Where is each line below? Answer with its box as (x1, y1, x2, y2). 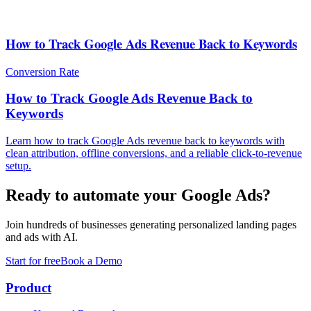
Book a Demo (60, 254, 122, 267)
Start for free (6, 254, 60, 267)
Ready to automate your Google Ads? (6, 186, 271, 205)
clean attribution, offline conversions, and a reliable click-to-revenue (6, 147, 302, 160)
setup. (6, 160, 31, 172)
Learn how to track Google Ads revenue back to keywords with (6, 135, 285, 147)
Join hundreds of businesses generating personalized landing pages (6, 218, 296, 230)
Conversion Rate (6, 65, 79, 78)
